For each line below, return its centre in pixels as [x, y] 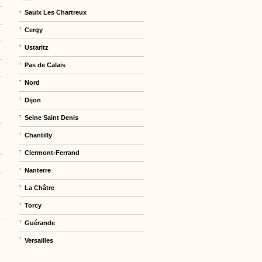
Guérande [40, 223]
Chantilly [39, 135]
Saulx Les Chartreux [56, 13]
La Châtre [40, 188]
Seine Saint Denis [52, 118]
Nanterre [38, 170]
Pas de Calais [45, 65]
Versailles [39, 241]
